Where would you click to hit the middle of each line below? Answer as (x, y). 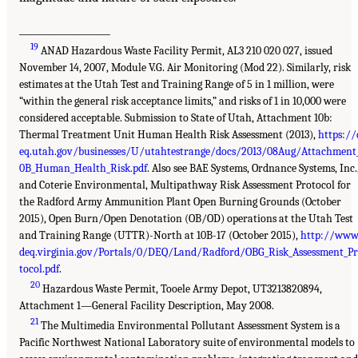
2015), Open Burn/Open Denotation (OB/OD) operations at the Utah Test (186, 218)
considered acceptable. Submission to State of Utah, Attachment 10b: (176, 117)
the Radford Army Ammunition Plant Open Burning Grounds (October (180, 201)
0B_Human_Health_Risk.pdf (83, 168)
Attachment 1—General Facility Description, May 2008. (147, 305)
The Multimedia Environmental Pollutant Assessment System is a (190, 325)
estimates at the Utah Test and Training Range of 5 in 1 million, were (177, 84)
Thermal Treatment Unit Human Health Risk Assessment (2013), (169, 134)
